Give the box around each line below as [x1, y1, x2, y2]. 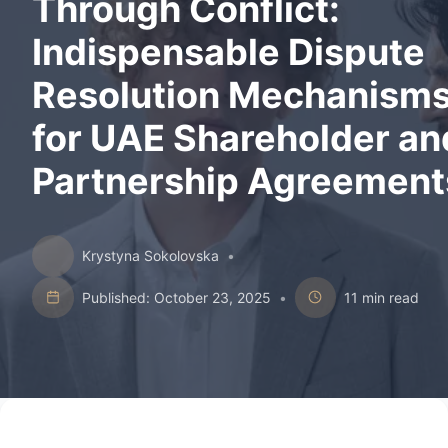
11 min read [344, 288, 420, 306]
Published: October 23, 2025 [81, 288, 271, 306]
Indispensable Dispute [32, 30, 425, 74]
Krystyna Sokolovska [81, 247, 219, 265]
